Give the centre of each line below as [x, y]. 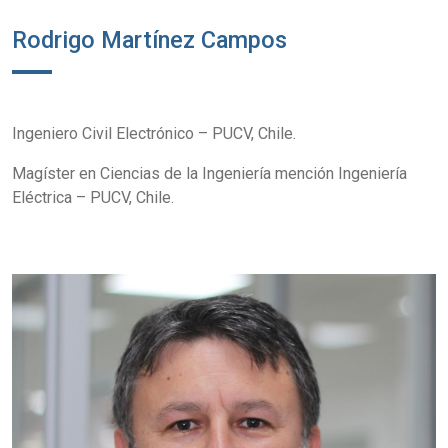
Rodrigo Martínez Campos [149, 40]
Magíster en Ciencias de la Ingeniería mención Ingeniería [209, 173]
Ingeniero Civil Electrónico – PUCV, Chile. [154, 133]
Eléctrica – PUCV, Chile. [93, 197]
